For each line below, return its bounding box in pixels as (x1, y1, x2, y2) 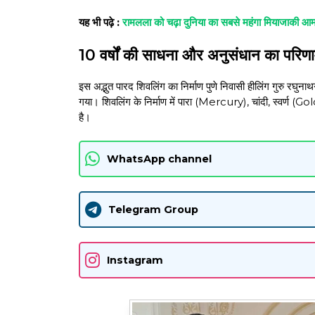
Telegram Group (108, 202, 198, 216)
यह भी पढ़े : (79, 15, 122, 30)
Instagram (107, 253, 163, 266)
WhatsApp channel (107, 152, 212, 165)
